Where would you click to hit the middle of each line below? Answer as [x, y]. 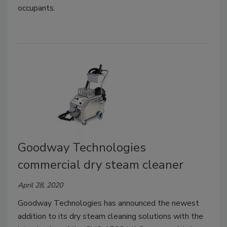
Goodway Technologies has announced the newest [108, 203]
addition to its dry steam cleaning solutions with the [110, 216]
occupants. [36, 8]
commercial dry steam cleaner [101, 164]
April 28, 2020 [40, 185]
